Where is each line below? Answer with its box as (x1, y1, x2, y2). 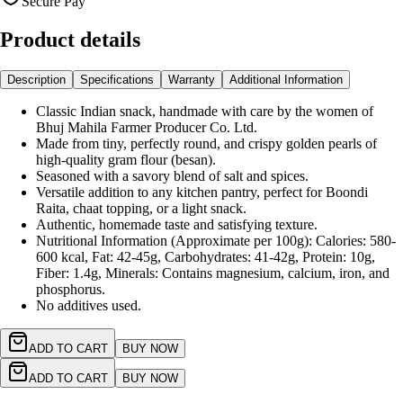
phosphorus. (36, 282, 105, 297)
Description (7, 73, 66, 86)
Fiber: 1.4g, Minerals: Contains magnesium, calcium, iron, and (36, 265, 390, 281)
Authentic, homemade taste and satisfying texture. (36, 217, 318, 232)
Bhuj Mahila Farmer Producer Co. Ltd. (36, 120, 257, 135)
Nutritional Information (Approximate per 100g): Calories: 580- (36, 233, 396, 248)
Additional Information (229, 73, 343, 86)
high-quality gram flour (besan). (36, 152, 216, 167)
